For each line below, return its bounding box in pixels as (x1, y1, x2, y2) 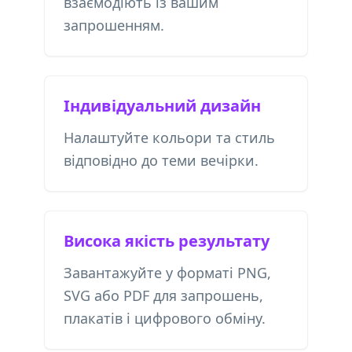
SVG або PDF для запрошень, (64, 286, 263, 305)
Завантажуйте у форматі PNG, (64, 263, 271, 282)
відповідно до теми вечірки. (64, 151, 258, 170)
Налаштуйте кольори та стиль (64, 128, 275, 147)
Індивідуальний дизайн (64, 95, 261, 116)
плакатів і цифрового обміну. (64, 309, 266, 328)
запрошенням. (64, 16, 164, 35)
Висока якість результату (64, 230, 269, 251)
